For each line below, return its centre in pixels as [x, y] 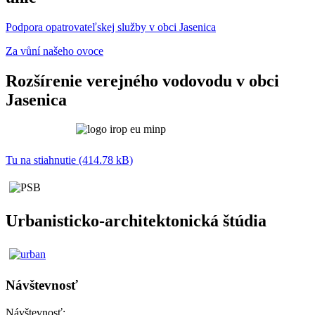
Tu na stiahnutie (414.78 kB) [69, 160]
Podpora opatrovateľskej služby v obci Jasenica [111, 27]
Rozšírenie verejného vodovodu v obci [142, 81]
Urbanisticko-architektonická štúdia [136, 221]
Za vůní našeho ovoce [54, 51]
